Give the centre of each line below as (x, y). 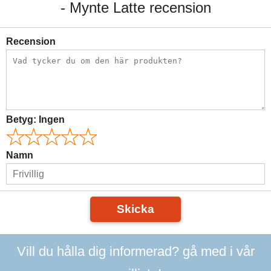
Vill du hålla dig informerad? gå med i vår (135, 251)
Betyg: (22, 119)
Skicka (135, 209)
